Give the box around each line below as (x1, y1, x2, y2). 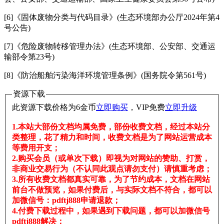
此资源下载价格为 (12, 102, 76, 111)
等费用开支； (12, 143, 60, 152)
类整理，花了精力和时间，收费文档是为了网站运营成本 (12, 132, 212, 141)
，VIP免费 (128, 102, 165, 111)
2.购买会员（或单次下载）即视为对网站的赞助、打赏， (12, 153, 210, 162)
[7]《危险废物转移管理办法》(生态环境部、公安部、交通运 (4, 42, 215, 51)
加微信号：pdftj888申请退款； (12, 195, 120, 204)
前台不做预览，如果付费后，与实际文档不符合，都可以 (12, 185, 212, 194)
